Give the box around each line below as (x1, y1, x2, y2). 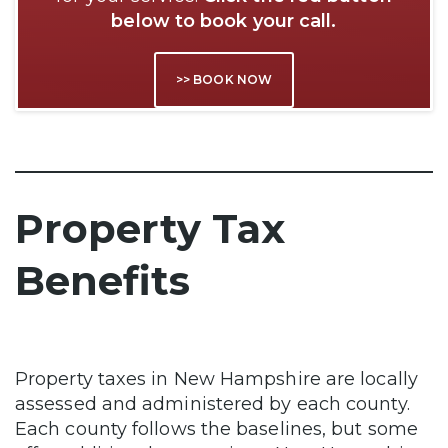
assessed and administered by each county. (15, 392, 410, 415)
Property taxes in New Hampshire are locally (15, 367, 418, 390)
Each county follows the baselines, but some (15, 417, 418, 440)
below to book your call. (111, 9, 337, 32)
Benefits (15, 255, 190, 305)
